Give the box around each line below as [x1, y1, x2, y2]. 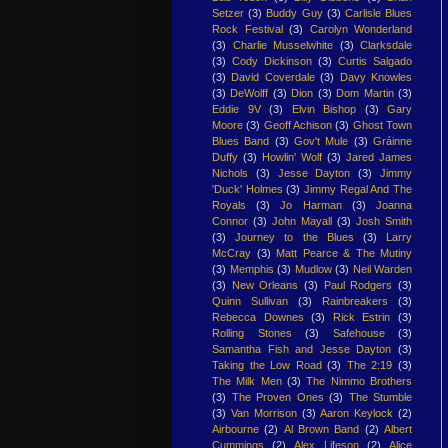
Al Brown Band [283, 422, 360, 435]
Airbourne [212, 422, 259, 435]
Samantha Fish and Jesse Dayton [212, 342, 392, 355]
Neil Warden [352, 262, 412, 275]
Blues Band [212, 134, 270, 147]
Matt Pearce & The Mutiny [276, 246, 412, 259]
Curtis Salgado [338, 54, 412, 67]
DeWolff [230, 86, 269, 99]
